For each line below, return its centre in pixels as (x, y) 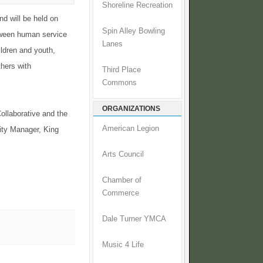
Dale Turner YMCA (134, 219)
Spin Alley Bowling (134, 31)
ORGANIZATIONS (131, 109)
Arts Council (123, 155)
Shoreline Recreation (137, 6)
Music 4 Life (123, 245)
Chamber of (122, 181)
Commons (119, 83)
